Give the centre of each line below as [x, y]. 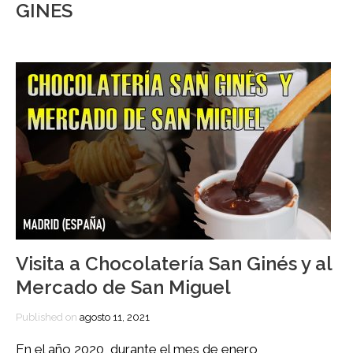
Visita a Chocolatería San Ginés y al [174, 264]
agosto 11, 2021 [115, 318]
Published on [48, 318]
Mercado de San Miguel [123, 288]
